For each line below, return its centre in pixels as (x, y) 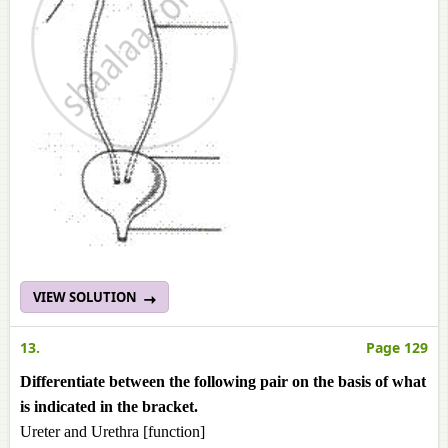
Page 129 (397, 347)
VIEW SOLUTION (86, 297)
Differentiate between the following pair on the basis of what (223, 381)
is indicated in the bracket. (109, 406)
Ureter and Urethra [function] (112, 431)
